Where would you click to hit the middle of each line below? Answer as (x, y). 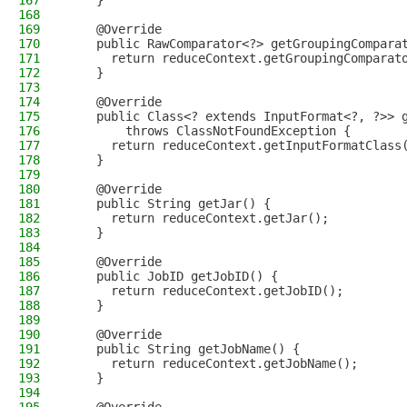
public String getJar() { (169, 203)
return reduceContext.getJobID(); (205, 291)
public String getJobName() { (184, 349)
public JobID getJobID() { (173, 276)
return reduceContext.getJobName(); (213, 363)
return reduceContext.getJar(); (198, 218)
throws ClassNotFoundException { (209, 131)
